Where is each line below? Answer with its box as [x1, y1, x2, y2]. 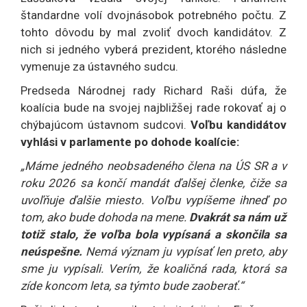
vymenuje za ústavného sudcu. [21, 59, 178, 73]
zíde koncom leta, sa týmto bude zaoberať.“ [21, 278, 243, 293]
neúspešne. [21, 244, 86, 258]
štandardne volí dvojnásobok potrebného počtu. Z [21, 8, 286, 22]
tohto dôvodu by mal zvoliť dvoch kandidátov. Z [21, 25, 286, 39]
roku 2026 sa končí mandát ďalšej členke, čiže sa [21, 175, 286, 190]
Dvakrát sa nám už [189, 210, 286, 224]
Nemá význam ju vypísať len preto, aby [86, 244, 287, 258]
